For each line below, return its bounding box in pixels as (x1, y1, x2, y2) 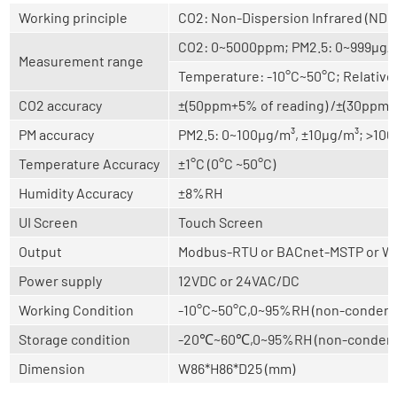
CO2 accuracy (19, 97, 102, 113)
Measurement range (19, 52, 144, 69)
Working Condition (19, 301, 134, 318)
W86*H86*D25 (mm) (178, 360, 295, 377)
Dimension (19, 360, 85, 377)
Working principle (19, 9, 128, 26)
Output (19, 243, 62, 260)
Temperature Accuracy (19, 155, 160, 172)
